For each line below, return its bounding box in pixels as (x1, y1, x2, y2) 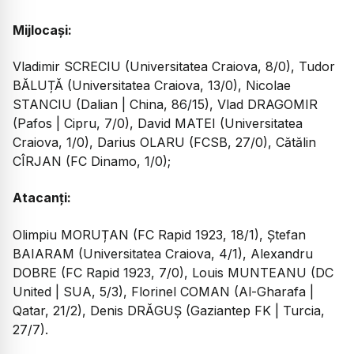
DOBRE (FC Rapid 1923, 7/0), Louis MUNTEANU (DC (13, 264, 333, 281)
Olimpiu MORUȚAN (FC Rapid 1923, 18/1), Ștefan (13, 226, 306, 243)
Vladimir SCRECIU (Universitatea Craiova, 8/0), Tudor (13, 58, 335, 74)
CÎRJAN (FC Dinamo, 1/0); (13, 153, 171, 169)
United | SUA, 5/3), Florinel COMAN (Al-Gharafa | (13, 283, 314, 299)
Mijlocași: (13, 21, 72, 38)
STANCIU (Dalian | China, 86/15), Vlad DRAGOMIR (13, 96, 318, 112)
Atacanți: (13, 190, 71, 206)
